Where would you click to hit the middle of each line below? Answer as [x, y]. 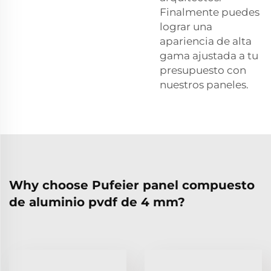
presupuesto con [203, 70]
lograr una [186, 26]
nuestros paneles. [204, 84]
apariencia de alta [206, 41]
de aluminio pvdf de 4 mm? [97, 202]
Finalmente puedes [210, 12]
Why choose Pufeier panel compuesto [132, 185]
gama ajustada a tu [209, 55]
